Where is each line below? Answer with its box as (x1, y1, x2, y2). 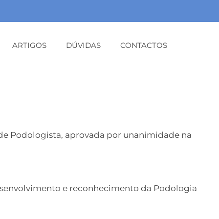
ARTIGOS (12, 41, 47, 50)
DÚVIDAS (66, 41, 101, 50)
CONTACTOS (120, 41, 167, 50)
